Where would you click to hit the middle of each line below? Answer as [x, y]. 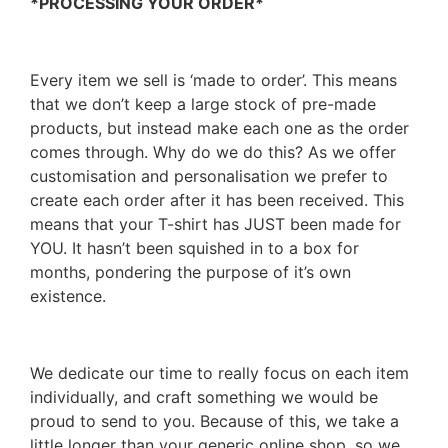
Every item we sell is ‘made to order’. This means [213, 79]
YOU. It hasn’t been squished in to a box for [194, 247]
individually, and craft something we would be [204, 396]
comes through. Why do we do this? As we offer [213, 151]
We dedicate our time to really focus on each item [219, 372]
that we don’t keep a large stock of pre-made [203, 103]
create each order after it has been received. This [217, 199]
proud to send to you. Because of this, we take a [214, 420]
